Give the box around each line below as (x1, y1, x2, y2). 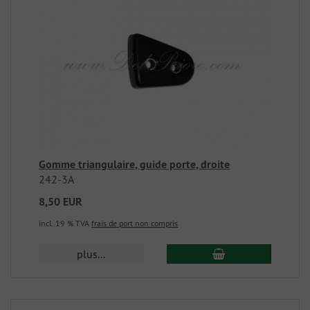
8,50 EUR (39, 194, 82, 209)
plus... (77, 246, 106, 261)
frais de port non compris (91, 217, 178, 228)
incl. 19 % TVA (39, 217, 91, 228)
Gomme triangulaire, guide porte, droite (39, 156, 230, 172)
